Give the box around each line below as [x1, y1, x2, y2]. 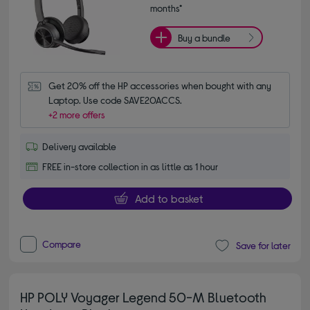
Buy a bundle [178, 31, 230, 44]
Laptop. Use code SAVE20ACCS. [48, 93, 183, 106]
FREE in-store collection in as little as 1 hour [42, 160, 219, 172]
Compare [42, 237, 82, 250]
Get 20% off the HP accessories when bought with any [48, 79, 272, 91]
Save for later [235, 239, 291, 252]
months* [150, 2, 182, 14]
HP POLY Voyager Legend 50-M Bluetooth [20, 288, 267, 305]
